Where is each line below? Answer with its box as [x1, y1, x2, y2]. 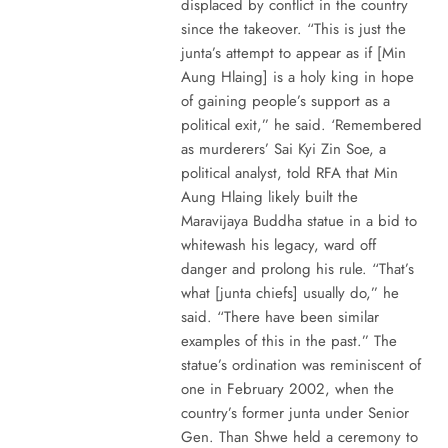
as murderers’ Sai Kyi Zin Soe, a [180, 137, 386, 160]
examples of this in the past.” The [180, 329, 397, 352]
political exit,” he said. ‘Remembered [180, 113, 422, 136]
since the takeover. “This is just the [180, 17, 406, 40]
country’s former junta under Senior [180, 401, 409, 424]
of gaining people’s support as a [180, 89, 390, 112]
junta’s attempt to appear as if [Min [180, 41, 406, 64]
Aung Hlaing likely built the [180, 185, 358, 208]
